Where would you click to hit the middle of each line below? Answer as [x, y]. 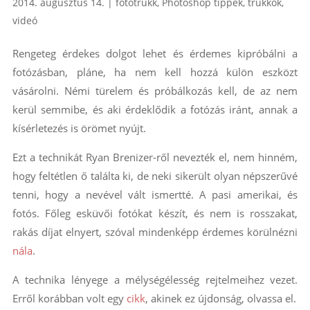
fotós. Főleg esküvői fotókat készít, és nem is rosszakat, [155, 213]
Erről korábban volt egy [69, 299]
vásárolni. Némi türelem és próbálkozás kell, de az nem [155, 91]
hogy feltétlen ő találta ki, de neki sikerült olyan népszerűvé [155, 176]
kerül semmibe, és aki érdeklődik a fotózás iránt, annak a [155, 110]
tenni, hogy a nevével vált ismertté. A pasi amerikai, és [155, 195]
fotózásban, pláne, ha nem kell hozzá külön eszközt [155, 72]
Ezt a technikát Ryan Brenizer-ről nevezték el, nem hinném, [155, 157]
